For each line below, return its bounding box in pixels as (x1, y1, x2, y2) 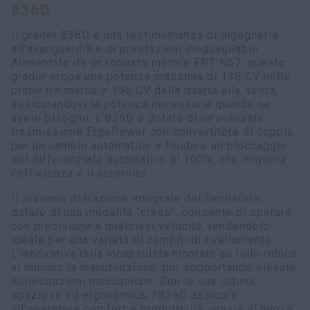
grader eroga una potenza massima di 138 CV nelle (11, 70, 291, 84)
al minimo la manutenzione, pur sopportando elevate (11, 261, 297, 275)
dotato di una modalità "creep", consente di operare (11, 206, 292, 219)
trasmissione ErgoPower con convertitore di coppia (11, 125, 293, 139)
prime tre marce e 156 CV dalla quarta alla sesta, (11, 84, 278, 98)
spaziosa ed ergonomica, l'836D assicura (11, 289, 237, 302)
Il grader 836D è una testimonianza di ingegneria (11, 28, 278, 42)
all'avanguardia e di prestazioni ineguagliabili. (11, 42, 262, 56)
